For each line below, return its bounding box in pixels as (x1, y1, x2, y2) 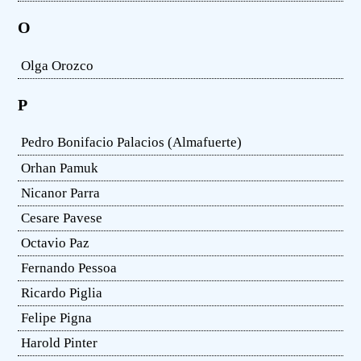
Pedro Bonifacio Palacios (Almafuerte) (21, 135, 243, 151)
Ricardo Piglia (21, 284, 103, 301)
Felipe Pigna (21, 309, 93, 326)
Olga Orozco (21, 57, 94, 73)
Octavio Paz (21, 234, 90, 251)
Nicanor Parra (21, 185, 101, 201)
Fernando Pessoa (21, 259, 118, 276)
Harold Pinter (21, 334, 98, 351)
